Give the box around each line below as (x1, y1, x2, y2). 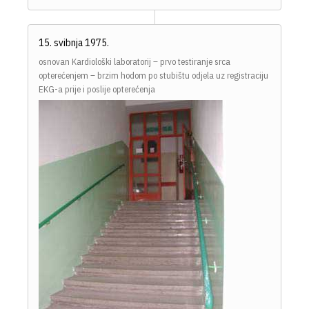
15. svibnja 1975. (39, 36, 109, 50)
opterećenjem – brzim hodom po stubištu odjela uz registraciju (39, 70, 268, 82)
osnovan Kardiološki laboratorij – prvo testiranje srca (39, 56, 230, 68)
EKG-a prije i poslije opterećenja (39, 83, 155, 96)
